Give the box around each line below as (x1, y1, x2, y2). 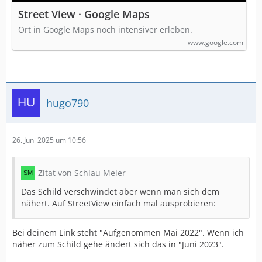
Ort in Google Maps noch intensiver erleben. (18, 24, 192, 35)
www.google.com (188, 37, 243, 47)
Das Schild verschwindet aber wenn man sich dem (21, 186, 219, 197)
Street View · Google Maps (18, 7, 150, 21)
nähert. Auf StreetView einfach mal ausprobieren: (21, 198, 216, 209)
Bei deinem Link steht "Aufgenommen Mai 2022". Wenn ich (12, 227, 244, 238)
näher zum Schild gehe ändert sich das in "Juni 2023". (12, 239, 224, 250)
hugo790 (46, 95, 89, 110)
